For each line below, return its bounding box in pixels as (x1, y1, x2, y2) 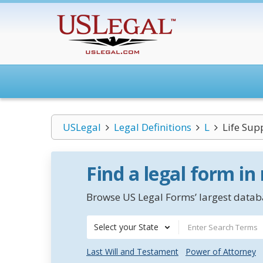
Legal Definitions (113, 120, 191, 134)
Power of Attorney (186, 246, 256, 257)
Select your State (94, 221, 159, 232)
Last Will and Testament (86, 246, 178, 257)
